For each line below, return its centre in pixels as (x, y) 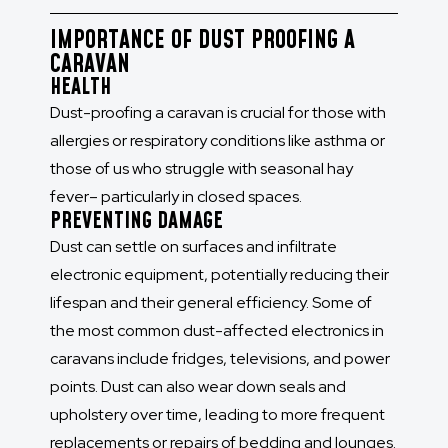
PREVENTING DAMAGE (136, 222)
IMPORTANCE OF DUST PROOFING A (202, 41)
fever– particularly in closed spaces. (176, 197)
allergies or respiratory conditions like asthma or (217, 141)
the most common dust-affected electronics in (217, 331)
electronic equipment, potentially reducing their (219, 275)
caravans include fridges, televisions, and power (220, 359)
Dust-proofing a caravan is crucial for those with (218, 113)
